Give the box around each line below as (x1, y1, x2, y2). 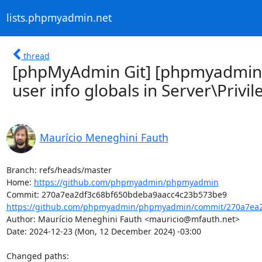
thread (23, 50, 50, 61)
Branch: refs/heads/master (6, 164, 112, 175)
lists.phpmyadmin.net (6, 11, 112, 25)
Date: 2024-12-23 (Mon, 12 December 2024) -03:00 (6, 225, 201, 237)
